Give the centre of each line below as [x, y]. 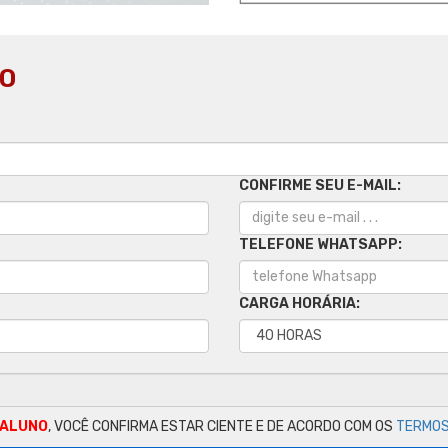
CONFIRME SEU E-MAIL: [320, 185]
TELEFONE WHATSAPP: [320, 244]
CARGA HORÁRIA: [299, 303]
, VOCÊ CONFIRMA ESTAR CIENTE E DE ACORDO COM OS [222, 426]
